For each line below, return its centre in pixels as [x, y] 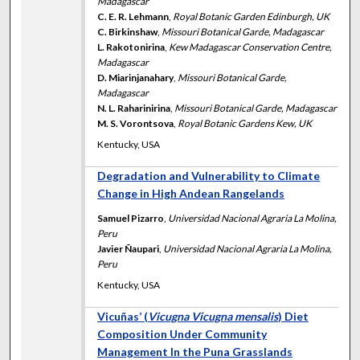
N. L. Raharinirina [134, 108]
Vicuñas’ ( [123, 316]
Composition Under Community [182, 333]
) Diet [294, 316]
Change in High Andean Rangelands [191, 193]
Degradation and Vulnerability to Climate [209, 175]
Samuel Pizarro [131, 218]
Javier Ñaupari [129, 248]
